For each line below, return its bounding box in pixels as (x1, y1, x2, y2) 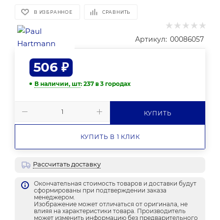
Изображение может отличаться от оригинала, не (34, 200, 188, 208)
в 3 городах (95, 80, 131, 88)
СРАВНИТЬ (102, 9, 131, 15)
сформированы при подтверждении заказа (34, 187, 166, 194)
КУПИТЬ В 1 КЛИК (80, 133, 140, 141)
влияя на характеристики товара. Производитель (34, 207, 186, 215)
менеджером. (34, 193, 75, 201)
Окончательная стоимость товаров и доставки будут (34, 180, 196, 188)
